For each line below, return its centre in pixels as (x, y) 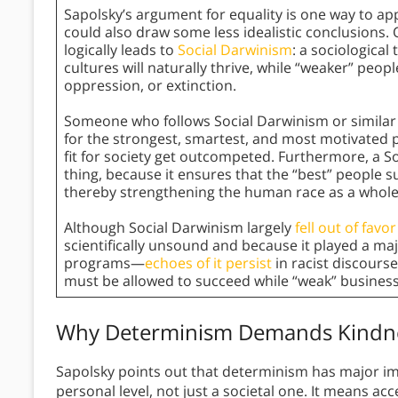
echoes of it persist (208, 263)
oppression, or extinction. (150, 86)
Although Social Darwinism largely (179, 228)
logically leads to (121, 50)
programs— (104, 263)
